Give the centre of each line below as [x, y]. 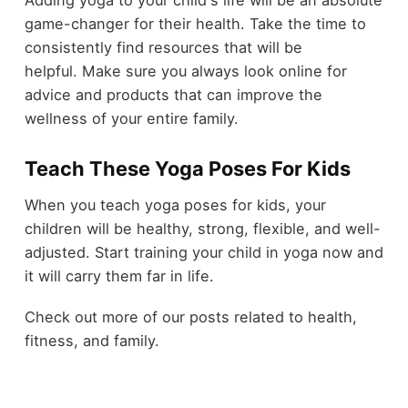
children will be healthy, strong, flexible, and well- [202, 229]
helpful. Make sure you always [134, 71]
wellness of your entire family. [133, 118]
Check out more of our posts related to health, [190, 316]
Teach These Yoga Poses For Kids [187, 168]
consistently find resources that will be [163, 47]
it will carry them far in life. [121, 276]
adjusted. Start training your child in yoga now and [204, 253]
